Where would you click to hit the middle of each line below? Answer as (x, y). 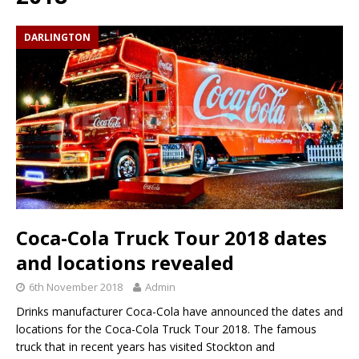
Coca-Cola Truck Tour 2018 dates (171, 238)
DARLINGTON (57, 37)
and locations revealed (125, 263)
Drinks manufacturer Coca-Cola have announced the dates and (179, 312)
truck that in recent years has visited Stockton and (145, 347)
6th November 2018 (76, 287)
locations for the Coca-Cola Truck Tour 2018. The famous (166, 329)
